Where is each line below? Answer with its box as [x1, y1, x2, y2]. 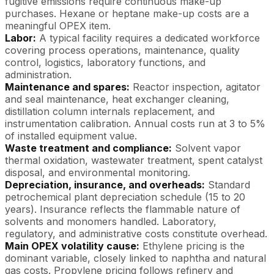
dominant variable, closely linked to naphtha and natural [5, 252, 266, 264]
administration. [5, 68, 72, 81]
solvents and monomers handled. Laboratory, [5, 215, 217, 228]
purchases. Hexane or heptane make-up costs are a [5, 7, 249, 20]
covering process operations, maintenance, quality [5, 44, 240, 56]
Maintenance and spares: [5, 81, 130, 93]
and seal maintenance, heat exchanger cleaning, [5, 93, 229, 105]
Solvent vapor [172, 142, 241, 154]
